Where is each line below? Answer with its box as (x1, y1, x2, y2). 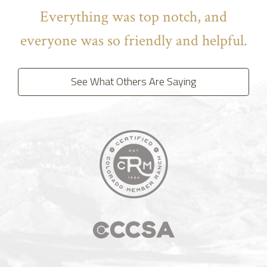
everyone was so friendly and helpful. (20, 30, 247, 51)
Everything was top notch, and (40, 6, 227, 27)
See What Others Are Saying (71, 73, 196, 90)
